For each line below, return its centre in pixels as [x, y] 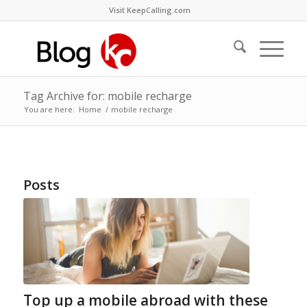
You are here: [49, 109]
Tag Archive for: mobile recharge [107, 96]
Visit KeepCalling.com [150, 10]
